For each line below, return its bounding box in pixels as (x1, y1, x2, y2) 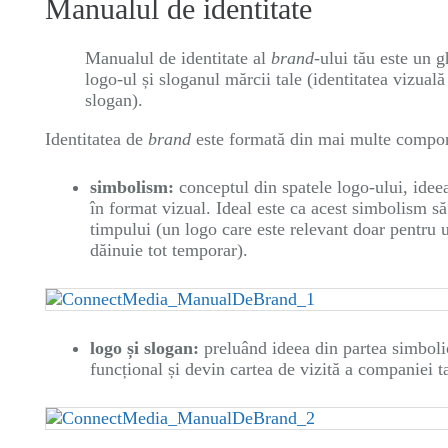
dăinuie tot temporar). (90, 240, 248, 260)
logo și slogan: (90, 338, 199, 358)
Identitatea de (45, 129, 148, 149)
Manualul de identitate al (85, 48, 271, 68)
